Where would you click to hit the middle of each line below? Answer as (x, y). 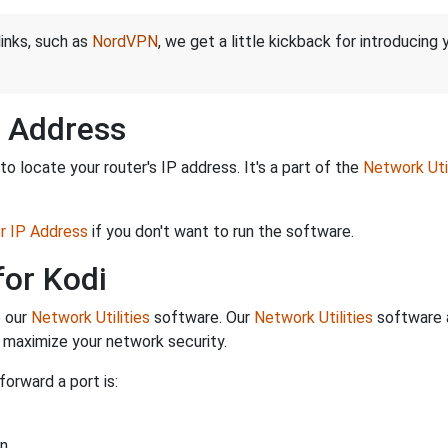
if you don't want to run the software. (221, 231)
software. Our (202, 317)
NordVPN (125, 41)
